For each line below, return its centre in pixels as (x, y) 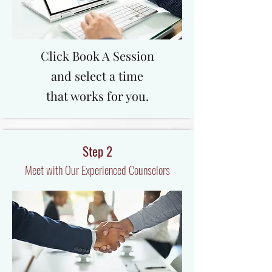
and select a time (97, 76)
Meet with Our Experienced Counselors (97, 169)
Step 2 (97, 151)
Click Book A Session (97, 56)
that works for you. (97, 96)
